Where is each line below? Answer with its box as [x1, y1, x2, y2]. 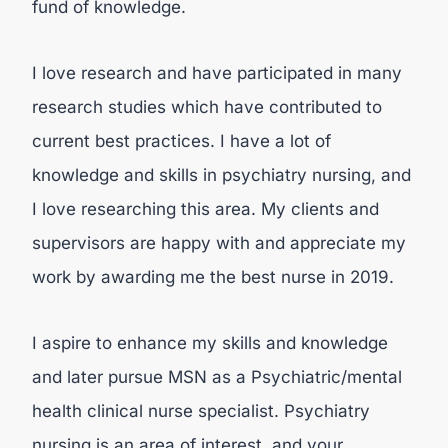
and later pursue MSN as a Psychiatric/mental [32, 367, 402, 387]
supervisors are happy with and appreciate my [32, 233, 406, 253]
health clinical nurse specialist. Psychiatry [32, 401, 370, 421]
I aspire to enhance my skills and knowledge [32, 333, 388, 353]
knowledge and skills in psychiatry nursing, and [32, 165, 411, 185]
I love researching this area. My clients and [32, 199, 379, 219]
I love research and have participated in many [32, 63, 402, 83]
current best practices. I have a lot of [32, 131, 331, 151]
